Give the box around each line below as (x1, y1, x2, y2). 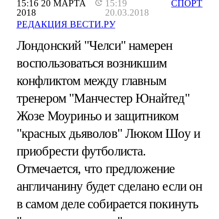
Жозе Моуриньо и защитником (16, 109, 179, 124)
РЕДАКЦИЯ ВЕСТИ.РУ (16, 19, 115, 30)
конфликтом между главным (16, 73, 167, 88)
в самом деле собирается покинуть (16, 197, 198, 212)
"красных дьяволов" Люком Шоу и (16, 126, 200, 141)
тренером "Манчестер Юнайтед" (16, 91, 190, 106)
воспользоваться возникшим (16, 56, 167, 71)
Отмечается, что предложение (16, 161, 175, 176)
